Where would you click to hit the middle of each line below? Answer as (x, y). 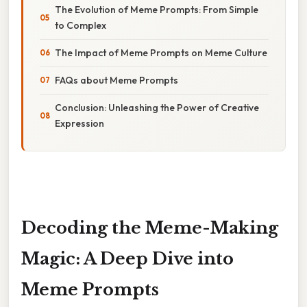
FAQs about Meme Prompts (116, 80)
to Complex (81, 25)
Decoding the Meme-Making (150, 228)
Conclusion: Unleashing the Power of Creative (157, 107)
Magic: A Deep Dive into (127, 258)
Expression (79, 123)
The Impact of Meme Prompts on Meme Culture (161, 52)
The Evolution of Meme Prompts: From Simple (157, 9)
